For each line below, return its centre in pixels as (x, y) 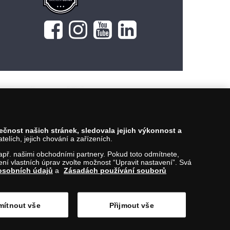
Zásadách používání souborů (115, 170)
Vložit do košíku (160, 9)
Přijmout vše (132, 205)
